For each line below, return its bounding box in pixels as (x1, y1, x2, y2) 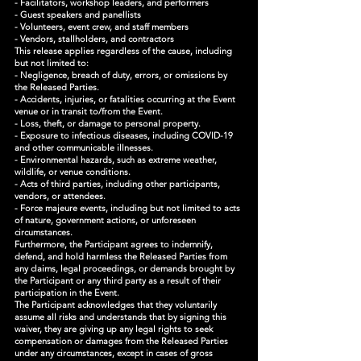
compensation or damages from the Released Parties (15, 335, 228, 346)
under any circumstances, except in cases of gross (15, 347, 213, 359)
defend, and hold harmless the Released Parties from (15, 251, 227, 262)
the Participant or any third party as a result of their (15, 275, 221, 286)
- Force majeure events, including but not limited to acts (15, 202, 240, 214)
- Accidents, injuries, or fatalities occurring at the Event (15, 93, 235, 105)
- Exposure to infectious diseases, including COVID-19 (15, 130, 233, 141)
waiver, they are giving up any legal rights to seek (15, 323, 213, 334)
